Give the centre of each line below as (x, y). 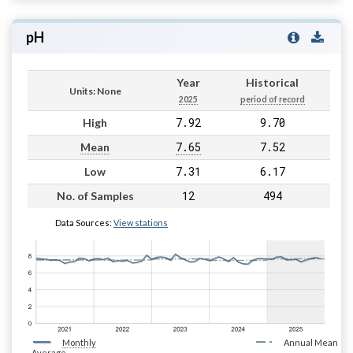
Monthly (79, 342)
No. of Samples (95, 195)
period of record (272, 99)
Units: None (95, 91)
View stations (141, 222)
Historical (272, 82)
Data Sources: (84, 222)
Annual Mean (310, 342)
